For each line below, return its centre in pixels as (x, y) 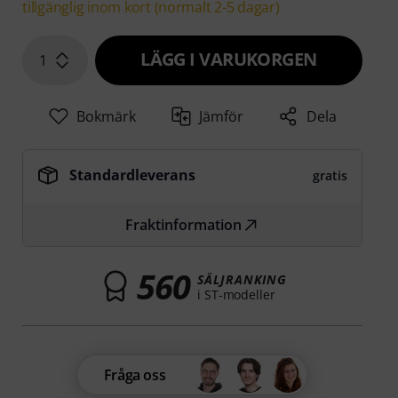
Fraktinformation (184, 225)
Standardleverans (133, 175)
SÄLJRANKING (243, 279)
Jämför (222, 117)
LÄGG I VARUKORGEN (229, 60)
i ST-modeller (236, 294)
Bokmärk (106, 117)
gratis (330, 176)
